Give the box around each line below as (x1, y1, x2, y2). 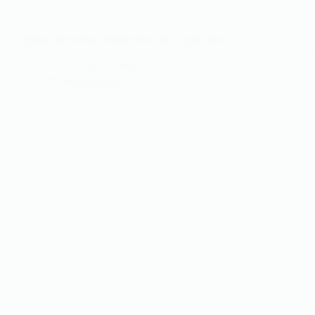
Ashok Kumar (72, 58, 136, 71)
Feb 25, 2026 (165, 58, 224, 71)
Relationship (63, 75, 119, 87)
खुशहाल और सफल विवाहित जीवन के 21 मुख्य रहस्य (21, 34, 229, 46)
